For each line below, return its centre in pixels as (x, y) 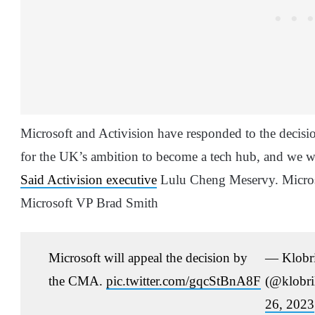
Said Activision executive (89, 180)
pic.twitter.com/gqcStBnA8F (184, 281)
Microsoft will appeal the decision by (148, 258)
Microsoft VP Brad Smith (91, 203)
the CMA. (77, 281)
